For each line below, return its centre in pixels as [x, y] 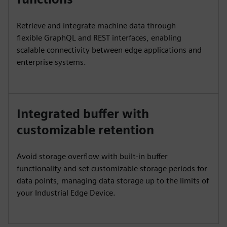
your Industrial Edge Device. [66, 193]
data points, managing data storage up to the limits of [113, 181]
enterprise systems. [51, 62]
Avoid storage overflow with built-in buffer [92, 156]
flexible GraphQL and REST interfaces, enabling [99, 38]
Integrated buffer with [83, 114]
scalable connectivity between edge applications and [109, 50]
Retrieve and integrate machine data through [96, 26]
